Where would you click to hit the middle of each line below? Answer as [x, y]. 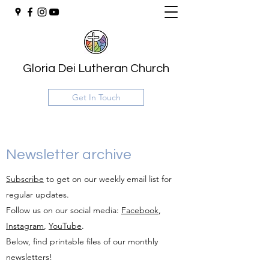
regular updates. [38, 195]
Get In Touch [96, 97]
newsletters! [29, 257]
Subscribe [25, 179]
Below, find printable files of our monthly [82, 241]
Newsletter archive [69, 155]
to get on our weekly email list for [108, 179]
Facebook [140, 210]
